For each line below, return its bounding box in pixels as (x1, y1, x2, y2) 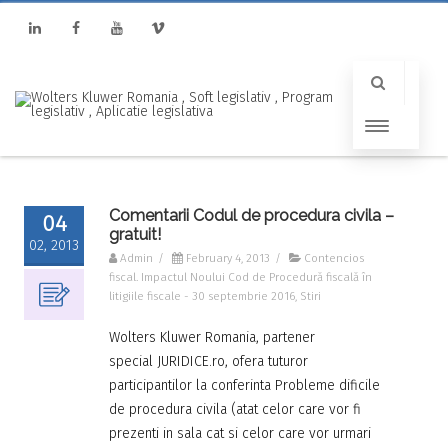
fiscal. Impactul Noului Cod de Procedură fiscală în (109, 270, 372, 284)
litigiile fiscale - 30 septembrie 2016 (109, 289, 295, 303)
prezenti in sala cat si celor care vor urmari (109, 425, 371, 442)
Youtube (97, 71, 145, 88)
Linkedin (15, 71, 63, 88)
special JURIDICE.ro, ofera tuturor (109, 353, 308, 370)
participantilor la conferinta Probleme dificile (109, 377, 380, 394)
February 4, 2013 (186, 251, 270, 265)
